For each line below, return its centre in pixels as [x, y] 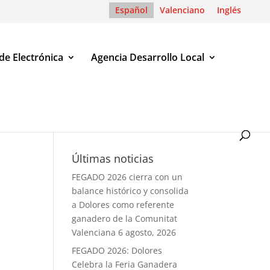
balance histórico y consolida [130, 191]
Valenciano [182, 10]
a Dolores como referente [123, 205]
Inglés [229, 10]
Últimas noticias [113, 159]
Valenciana [94, 232]
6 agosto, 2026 [147, 232]
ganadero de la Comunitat [125, 218]
